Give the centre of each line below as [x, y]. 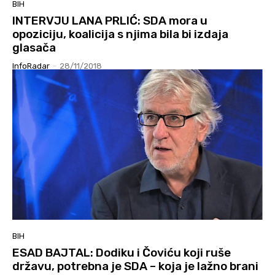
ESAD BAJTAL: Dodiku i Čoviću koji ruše [122, 253]
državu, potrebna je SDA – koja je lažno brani [135, 266]
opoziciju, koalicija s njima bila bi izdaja [120, 34]
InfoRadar [31, 66]
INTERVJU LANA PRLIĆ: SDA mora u [110, 21]
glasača [34, 48]
